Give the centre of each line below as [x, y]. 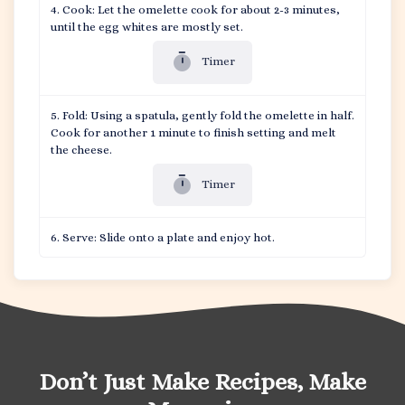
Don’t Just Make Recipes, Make [202, 381]
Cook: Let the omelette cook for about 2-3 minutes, [201, 10]
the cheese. [81, 149]
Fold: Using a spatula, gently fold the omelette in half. [208, 115]
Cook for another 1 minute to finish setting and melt [193, 132]
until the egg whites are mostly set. [147, 27]
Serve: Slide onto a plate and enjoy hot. [169, 238]
